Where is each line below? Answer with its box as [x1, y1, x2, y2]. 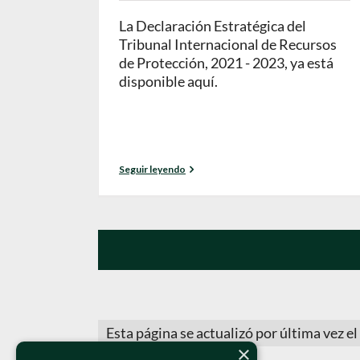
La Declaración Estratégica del [119, 17, 306, 35]
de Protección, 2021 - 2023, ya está [119, 54, 333, 72]
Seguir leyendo [119, 163, 186, 176]
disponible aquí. [119, 72, 218, 91]
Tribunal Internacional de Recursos [119, 35, 337, 54]
